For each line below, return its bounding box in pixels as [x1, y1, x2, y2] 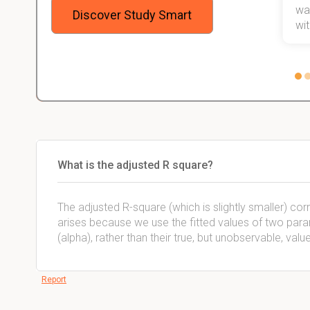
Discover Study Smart [73, 7, 192, 22]
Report [42, 275, 66, 284]
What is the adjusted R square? [57, 158, 213, 172]
